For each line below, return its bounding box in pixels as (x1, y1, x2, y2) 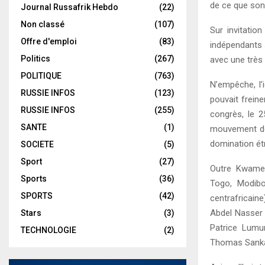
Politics (21, 54, 50, 63)
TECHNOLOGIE (21, 225, 76, 235)
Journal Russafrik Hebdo (21, 2, 118, 12)
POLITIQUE (21, 71, 62, 80)
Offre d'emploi (21, 37, 77, 46)
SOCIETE (21, 140, 54, 149)
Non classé (21, 20, 64, 29)
